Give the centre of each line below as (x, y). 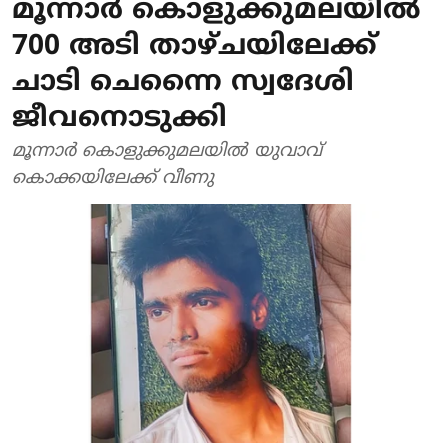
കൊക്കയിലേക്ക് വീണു (113, 178)
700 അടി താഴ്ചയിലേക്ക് (194, 47)
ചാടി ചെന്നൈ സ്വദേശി (183, 83)
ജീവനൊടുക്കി (119, 119)
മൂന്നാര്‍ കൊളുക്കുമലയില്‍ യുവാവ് (167, 151)
